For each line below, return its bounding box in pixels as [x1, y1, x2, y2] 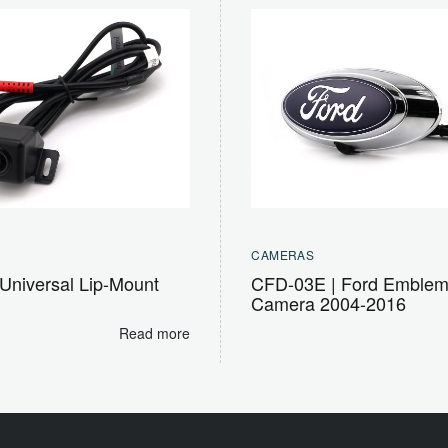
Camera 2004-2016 [251, 290, 407, 317]
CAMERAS [251, 246, 315, 264]
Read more [119, 323, 191, 344]
